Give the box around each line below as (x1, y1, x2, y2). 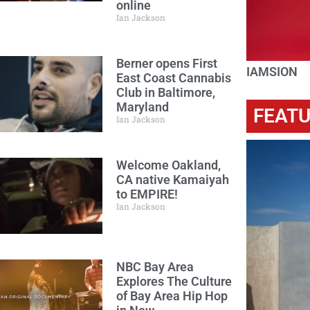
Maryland (116, 100, 169, 114)
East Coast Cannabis (116, 71, 231, 85)
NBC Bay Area (116, 259, 194, 274)
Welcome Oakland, (116, 158, 221, 172)
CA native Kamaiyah (116, 172, 229, 187)
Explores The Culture (116, 274, 232, 289)
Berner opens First (116, 56, 217, 71)
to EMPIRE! (116, 187, 178, 201)
